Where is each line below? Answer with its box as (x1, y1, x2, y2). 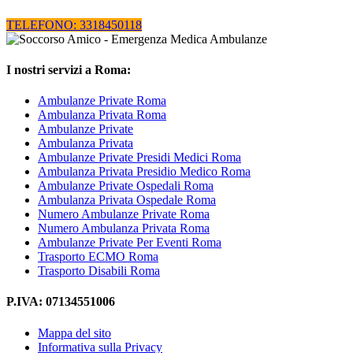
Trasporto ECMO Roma (38, 250, 158, 264)
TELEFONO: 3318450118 (6, 17, 142, 32)
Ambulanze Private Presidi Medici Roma (38, 150, 241, 165)
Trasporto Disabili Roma (38, 264, 160, 278)
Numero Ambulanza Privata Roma (38, 221, 210, 236)
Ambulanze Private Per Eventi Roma (38, 236, 221, 250)
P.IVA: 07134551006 (6, 295, 115, 309)
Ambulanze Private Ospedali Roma (38, 179, 214, 193)
